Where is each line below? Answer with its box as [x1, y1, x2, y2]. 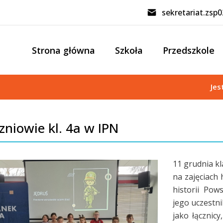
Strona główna [32, 44, 95, 56]
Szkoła [115, 44, 143, 56]
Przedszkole [163, 44, 215, 56]
